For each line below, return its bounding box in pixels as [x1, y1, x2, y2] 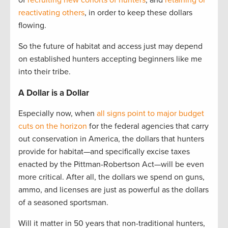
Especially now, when [18, 108, 97, 119]
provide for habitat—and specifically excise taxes [18, 147, 190, 157]
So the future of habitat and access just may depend [18, 41, 203, 52]
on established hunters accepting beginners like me [18, 54, 202, 65]
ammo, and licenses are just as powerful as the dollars [18, 185, 209, 195]
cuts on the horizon [18, 121, 87, 132]
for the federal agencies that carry [87, 121, 209, 132]
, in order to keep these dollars [84, 8, 192, 18]
